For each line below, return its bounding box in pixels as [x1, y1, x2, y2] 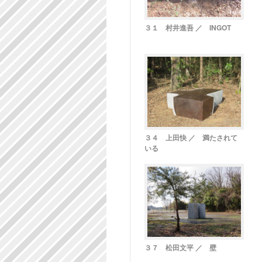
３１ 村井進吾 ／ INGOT [144, 22, 238, 33]
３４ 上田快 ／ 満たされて [144, 132, 237, 143]
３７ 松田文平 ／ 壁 [144, 242, 223, 253]
